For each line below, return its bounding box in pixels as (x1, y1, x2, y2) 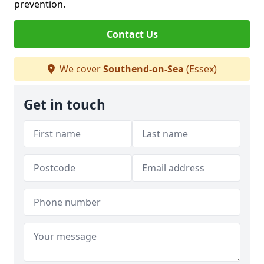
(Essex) (183, 62, 217, 75)
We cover (57, 62, 103, 75)
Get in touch (24, 95, 105, 114)
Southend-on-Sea (103, 62, 184, 75)
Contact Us (106, 28, 158, 41)
